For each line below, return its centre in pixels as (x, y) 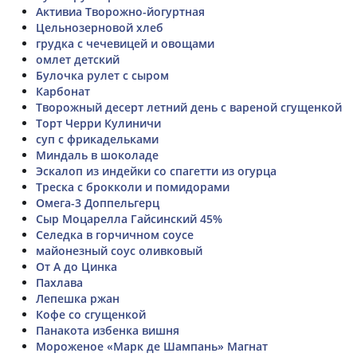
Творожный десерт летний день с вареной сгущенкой (189, 107)
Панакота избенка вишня (108, 330)
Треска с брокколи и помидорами (133, 186)
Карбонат (63, 91)
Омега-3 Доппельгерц (98, 202)
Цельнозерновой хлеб (100, 27)
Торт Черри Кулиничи (98, 123)
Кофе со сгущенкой (91, 314)
